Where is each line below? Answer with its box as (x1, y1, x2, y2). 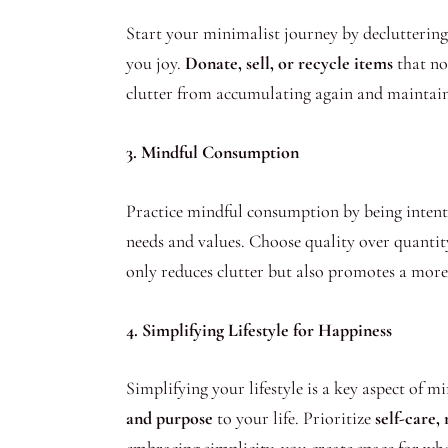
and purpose (126, 407, 213, 430)
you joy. (126, 52, 185, 75)
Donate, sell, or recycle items (185, 52, 393, 75)
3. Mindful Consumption (126, 140, 299, 163)
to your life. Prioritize (213, 407, 371, 430)
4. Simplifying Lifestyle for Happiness (126, 318, 392, 341)
